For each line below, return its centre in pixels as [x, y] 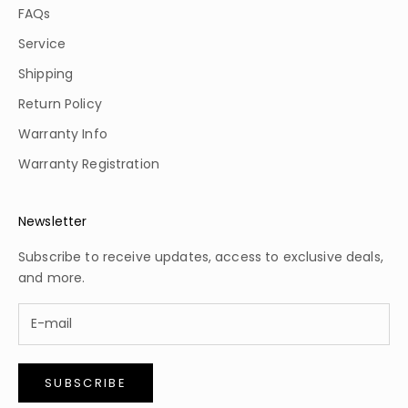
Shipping [46, 73]
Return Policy [60, 103]
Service [42, 43]
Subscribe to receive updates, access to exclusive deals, [201, 256]
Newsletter [53, 221]
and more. [52, 277]
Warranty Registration [89, 163]
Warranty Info [63, 133]
